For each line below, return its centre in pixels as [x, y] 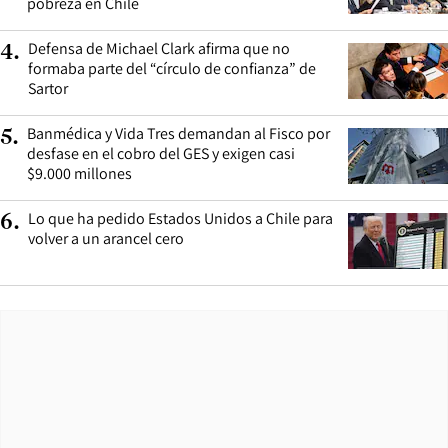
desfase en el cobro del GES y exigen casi [161, 153]
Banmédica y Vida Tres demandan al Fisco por [178, 133]
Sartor [48, 88]
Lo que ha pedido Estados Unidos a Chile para [180, 218]
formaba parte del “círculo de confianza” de [172, 68]
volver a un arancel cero [106, 238]
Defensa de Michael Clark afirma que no [159, 48]
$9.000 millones [79, 173]
